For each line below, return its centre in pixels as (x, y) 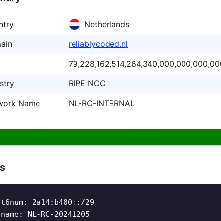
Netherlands (107, 24)
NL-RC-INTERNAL (102, 103)
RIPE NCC (87, 83)
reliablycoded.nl (98, 44)
